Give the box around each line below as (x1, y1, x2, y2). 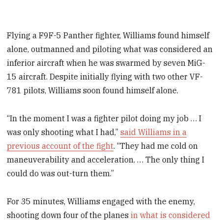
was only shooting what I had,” (7, 127, 121, 137)
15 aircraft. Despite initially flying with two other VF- (7, 71, 203, 82)
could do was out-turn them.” (7, 168, 114, 178)
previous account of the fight (7, 140, 114, 151)
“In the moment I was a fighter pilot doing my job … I (7, 113, 202, 123)
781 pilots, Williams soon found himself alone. (7, 85, 179, 95)
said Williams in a (120, 127, 187, 137)
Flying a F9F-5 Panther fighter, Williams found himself (7, 30, 210, 40)
